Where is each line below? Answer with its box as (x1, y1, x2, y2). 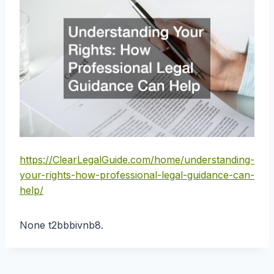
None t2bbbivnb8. (20, 218, 103, 231)
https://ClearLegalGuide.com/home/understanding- (20, 153, 254, 166)
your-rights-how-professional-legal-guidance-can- (20, 168, 254, 181)
